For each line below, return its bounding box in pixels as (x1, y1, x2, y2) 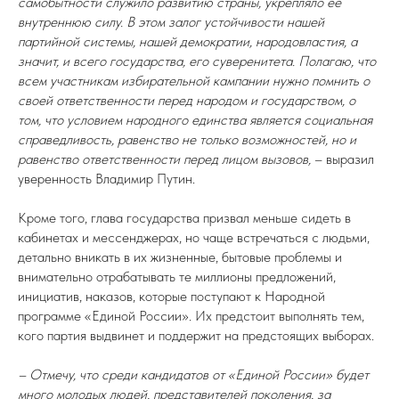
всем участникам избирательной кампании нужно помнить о (18, 72, 370, 89)
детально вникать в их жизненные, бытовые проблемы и (18, 248, 342, 265)
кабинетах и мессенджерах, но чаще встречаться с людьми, (18, 229, 370, 246)
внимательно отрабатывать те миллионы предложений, (18, 268, 336, 285)
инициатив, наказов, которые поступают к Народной (18, 288, 325, 305)
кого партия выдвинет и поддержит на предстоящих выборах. (18, 327, 374, 344)
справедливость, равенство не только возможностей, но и (18, 131, 356, 148)
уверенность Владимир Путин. (18, 170, 195, 187)
